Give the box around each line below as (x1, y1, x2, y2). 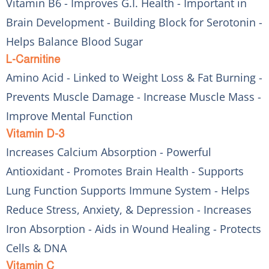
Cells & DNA (6, 240, 67, 255)
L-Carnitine (6, 52, 60, 66)
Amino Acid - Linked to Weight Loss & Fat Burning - (6, 70, 262, 85)
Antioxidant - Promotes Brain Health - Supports (6, 163, 244, 178)
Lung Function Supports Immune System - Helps (6, 183, 250, 198)
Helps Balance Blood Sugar (6, 34, 143, 49)
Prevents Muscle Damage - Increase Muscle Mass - (6, 89, 261, 104)
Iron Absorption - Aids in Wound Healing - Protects (6, 221, 261, 236)
